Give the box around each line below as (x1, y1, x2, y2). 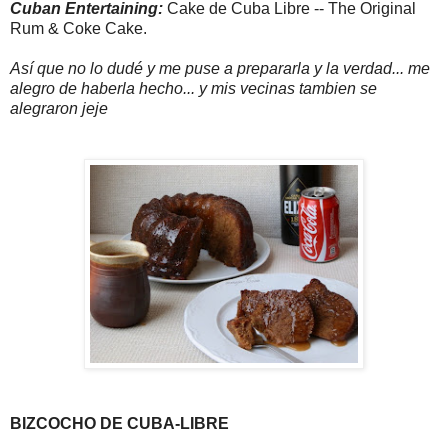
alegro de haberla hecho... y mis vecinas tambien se (10, 79, 377, 97)
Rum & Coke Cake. (10, 19, 147, 37)
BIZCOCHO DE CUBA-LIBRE (10, 414, 229, 432)
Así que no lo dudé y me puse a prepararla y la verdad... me (10, 59, 430, 77)
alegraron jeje (10, 99, 108, 117)
